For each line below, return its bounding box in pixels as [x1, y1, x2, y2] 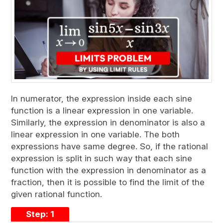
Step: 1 [26, 209, 55, 219]
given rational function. [11, 189, 103, 199]
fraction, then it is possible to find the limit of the [11, 177, 205, 187]
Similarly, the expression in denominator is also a [11, 117, 206, 127]
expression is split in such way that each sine [11, 153, 193, 163]
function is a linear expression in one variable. [11, 105, 194, 115]
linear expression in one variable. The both [11, 129, 180, 139]
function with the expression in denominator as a [11, 165, 207, 175]
